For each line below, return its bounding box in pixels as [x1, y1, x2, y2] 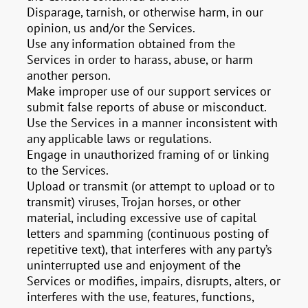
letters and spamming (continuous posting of [27, 225, 269, 241]
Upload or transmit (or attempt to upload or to [27, 178, 276, 194]
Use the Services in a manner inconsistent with [27, 115, 278, 131]
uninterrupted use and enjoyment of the [27, 257, 241, 273]
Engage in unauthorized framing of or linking [27, 146, 270, 162]
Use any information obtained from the [27, 36, 236, 52]
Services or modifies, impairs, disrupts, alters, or [27, 273, 281, 289]
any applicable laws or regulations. [27, 131, 212, 146]
